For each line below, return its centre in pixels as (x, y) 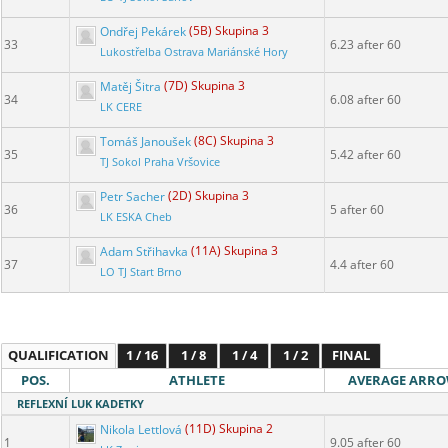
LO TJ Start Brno (141, 272)
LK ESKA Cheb (136, 217)
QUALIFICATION (58, 355)
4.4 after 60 (362, 265)
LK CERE (121, 107)
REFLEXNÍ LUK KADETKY (80, 404)
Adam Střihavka (144, 251)
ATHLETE (197, 380)
